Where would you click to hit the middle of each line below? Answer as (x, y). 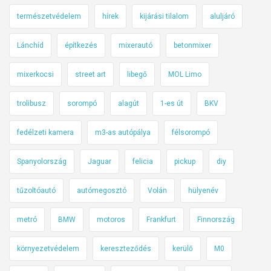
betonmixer (192, 46)
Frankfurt (161, 220)
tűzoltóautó (36, 191)
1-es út (172, 104)
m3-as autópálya (123, 133)
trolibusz (31, 104)
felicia (143, 162)
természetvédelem (49, 17)
